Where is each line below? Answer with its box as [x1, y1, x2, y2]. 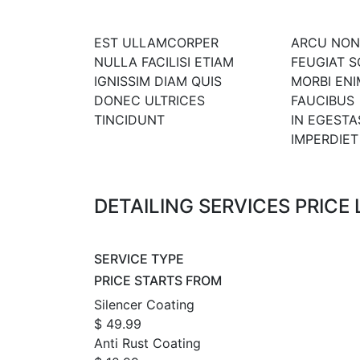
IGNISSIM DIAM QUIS [94, 73, 222, 90]
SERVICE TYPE [94, 251, 184, 268]
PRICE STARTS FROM [94, 272, 222, 289]
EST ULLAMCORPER [94, 35, 219, 51]
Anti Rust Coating [94, 335, 201, 352]
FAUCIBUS [290, 92, 354, 109]
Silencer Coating [94, 297, 194, 313]
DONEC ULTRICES [94, 92, 205, 109]
